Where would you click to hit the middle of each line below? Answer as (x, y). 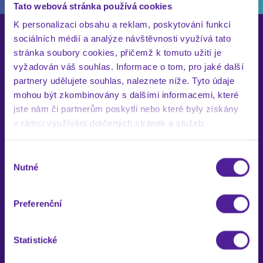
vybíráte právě (125, 215)
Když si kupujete (129, 182)
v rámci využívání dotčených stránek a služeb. (110, 123)
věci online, (117, 198)
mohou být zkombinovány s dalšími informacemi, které (126, 95)
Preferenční (38, 204)
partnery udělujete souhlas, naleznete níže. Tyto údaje (124, 81)
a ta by (155, 248)
